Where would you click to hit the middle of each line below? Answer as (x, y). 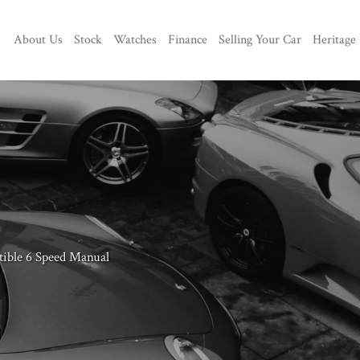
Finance (187, 40)
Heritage (334, 40)
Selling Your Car (260, 40)
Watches (135, 40)
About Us (38, 40)
